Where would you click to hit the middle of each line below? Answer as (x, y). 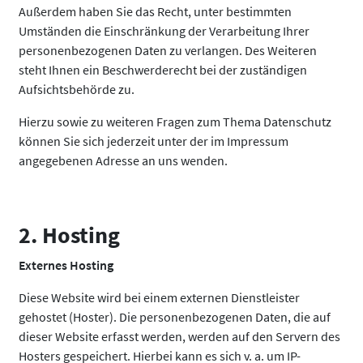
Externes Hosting (66, 265)
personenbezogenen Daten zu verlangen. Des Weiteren (168, 50)
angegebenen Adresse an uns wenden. (123, 160)
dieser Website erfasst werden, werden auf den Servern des (179, 336)
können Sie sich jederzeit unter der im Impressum (154, 141)
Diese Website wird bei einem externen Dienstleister (159, 297)
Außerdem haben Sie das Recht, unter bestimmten (155, 11)
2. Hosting (69, 235)
